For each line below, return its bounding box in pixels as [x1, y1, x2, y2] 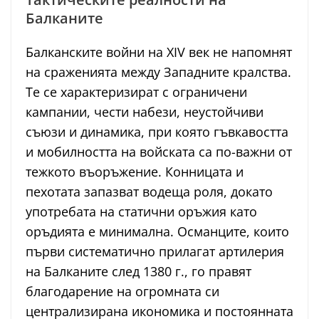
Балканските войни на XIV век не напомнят [26, 43, 292, 61]
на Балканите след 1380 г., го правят [26, 263, 251, 281]
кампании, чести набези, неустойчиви [26, 103, 263, 121]
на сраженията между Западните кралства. [26, 63, 291, 81]
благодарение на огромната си [26, 283, 219, 300]
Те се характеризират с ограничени [26, 83, 247, 101]
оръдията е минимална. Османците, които [26, 223, 289, 241]
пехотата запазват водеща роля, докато [26, 183, 273, 201]
